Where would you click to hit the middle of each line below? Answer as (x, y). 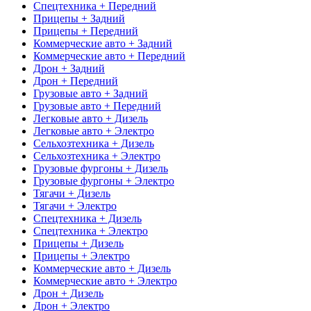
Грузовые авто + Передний (97, 106)
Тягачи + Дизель (72, 193)
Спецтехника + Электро (91, 230)
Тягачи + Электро (75, 205)
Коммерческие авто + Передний (109, 56)
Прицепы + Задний (79, 18)
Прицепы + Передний (86, 31)
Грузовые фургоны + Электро (104, 180)
